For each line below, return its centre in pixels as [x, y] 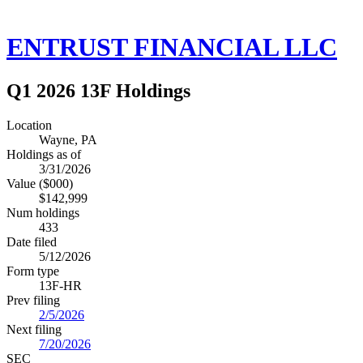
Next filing [34, 329]
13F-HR [60, 285]
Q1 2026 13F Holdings [98, 90]
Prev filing [33, 300]
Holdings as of [44, 154]
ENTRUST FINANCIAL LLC [172, 47]
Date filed [32, 241]
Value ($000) [40, 183]
